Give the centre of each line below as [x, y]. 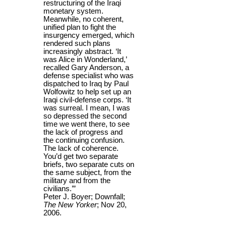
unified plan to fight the [80, 27]
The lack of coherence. [81, 148]
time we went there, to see [87, 124]
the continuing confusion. [84, 140]
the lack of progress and [83, 132]
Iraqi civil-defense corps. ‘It [87, 100]
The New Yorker [70, 205]
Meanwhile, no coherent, [83, 19]
